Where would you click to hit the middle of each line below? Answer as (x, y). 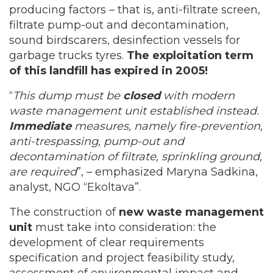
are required (43, 172)
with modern (197, 96)
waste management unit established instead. (136, 111)
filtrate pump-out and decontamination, (119, 25)
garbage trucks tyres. (68, 55)
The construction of (64, 212)
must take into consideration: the (124, 227)
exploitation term (203, 55)
